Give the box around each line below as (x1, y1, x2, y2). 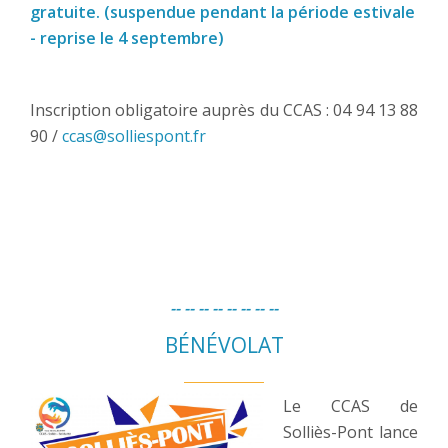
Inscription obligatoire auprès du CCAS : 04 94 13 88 (30, 99, 418, 122)
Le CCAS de (283, 395, 418, 418)
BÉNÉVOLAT (164, 331, 284, 360)
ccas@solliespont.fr (62, 125, 206, 148)
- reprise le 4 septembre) (30, 27, 224, 50)
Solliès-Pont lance (283, 421, 418, 444)
